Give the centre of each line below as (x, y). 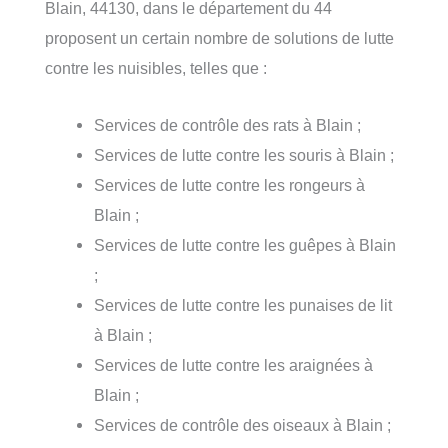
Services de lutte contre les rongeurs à (230, 184)
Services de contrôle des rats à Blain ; (228, 124)
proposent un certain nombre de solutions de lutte (219, 38)
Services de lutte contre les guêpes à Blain (245, 244)
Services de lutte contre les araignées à (234, 364)
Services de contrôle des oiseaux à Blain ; (243, 424)
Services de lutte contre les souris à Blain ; (244, 154)
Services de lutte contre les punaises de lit (243, 304)
